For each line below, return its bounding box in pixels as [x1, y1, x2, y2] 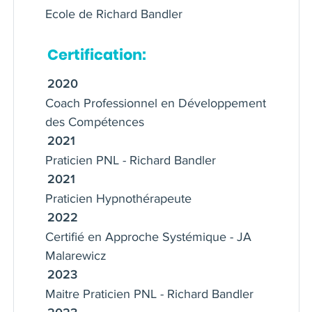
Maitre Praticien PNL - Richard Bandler [45, 286, 253, 302]
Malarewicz [45, 247, 107, 263]
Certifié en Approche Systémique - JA [45, 228, 251, 244]
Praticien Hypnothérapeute [45, 190, 192, 206]
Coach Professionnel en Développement [45, 95, 266, 111]
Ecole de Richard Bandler [45, 6, 182, 22]
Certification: [47, 44, 146, 65]
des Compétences [45, 114, 144, 130]
